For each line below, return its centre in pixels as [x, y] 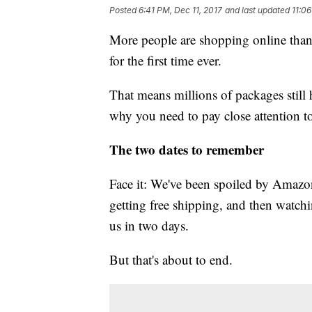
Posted [124, 10]
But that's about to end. [171, 260]
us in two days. [149, 226]
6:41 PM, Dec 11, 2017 [180, 10]
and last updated [257, 10]
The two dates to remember [187, 150]
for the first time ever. [165, 61]
